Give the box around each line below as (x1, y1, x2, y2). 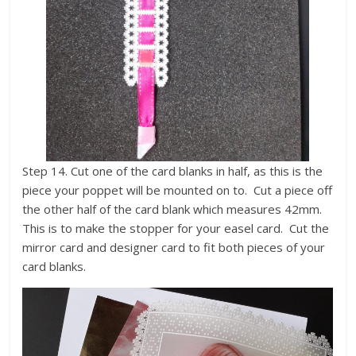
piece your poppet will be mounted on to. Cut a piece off (22, 181, 333, 198)
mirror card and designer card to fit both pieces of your (22, 238, 326, 255)
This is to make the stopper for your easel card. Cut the (22, 219, 330, 236)
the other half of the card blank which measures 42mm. (22, 200, 323, 217)
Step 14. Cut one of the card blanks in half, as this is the (22, 162, 323, 179)
